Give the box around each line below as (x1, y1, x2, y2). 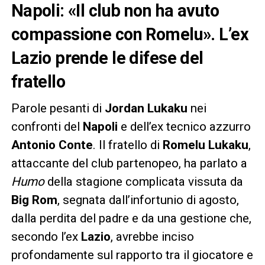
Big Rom (11, 193, 57, 208)
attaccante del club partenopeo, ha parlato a (11, 156, 247, 171)
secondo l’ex (11, 230, 81, 244)
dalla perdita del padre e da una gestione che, (11, 211, 251, 226)
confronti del (11, 119, 83, 134)
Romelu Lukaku (162, 138, 248, 153)
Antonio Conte (11, 138, 93, 153)
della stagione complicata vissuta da (44, 174, 243, 189)
